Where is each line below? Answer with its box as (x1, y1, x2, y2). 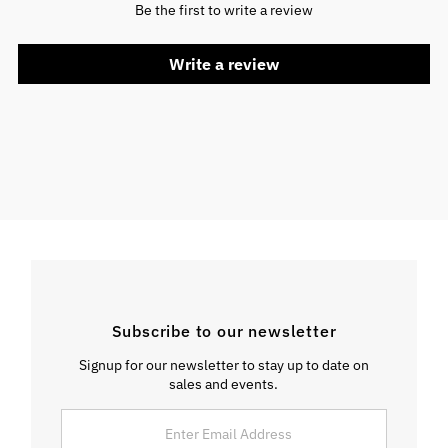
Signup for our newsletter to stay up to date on (78, 355, 369, 374)
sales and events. (169, 374, 279, 393)
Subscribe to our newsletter (111, 319, 337, 341)
